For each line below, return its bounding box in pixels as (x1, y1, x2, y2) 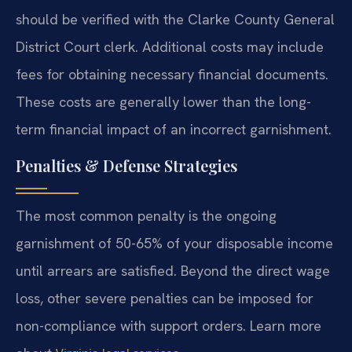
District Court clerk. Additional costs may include (16, 37, 324, 56)
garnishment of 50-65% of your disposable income (16, 234, 333, 253)
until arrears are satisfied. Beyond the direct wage (16, 262, 330, 280)
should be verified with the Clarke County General (16, 9, 335, 28)
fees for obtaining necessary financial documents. (16, 64, 328, 83)
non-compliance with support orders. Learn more (16, 317, 321, 335)
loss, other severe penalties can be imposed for (16, 289, 313, 308)
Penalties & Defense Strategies (16, 155, 237, 177)
